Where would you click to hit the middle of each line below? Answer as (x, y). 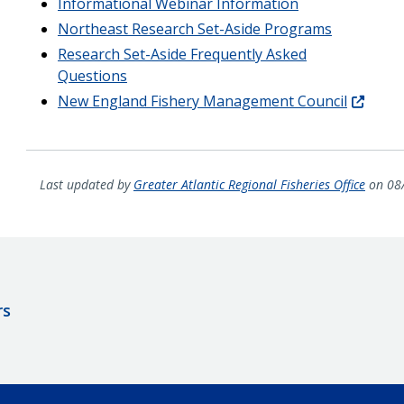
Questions (92, 75)
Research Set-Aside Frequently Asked (182, 54)
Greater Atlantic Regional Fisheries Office (249, 184)
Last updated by (86, 184)
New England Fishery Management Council (202, 101)
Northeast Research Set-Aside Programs (194, 28)
